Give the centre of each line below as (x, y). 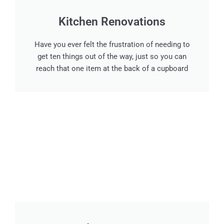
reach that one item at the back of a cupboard (112, 69)
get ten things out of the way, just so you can (112, 57)
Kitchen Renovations (112, 22)
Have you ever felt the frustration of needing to (112, 45)
